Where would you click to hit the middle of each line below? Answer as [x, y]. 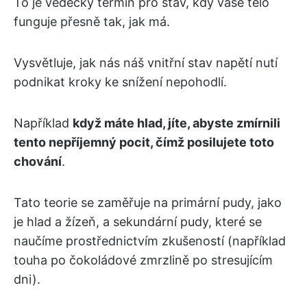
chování [38, 162]
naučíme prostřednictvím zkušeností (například [150, 241]
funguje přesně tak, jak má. [92, 22]
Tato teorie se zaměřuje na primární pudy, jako [148, 203]
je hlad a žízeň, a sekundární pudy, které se [138, 222]
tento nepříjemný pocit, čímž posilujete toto [144, 143]
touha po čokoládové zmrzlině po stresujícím [143, 260]
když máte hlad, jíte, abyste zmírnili [176, 123]
